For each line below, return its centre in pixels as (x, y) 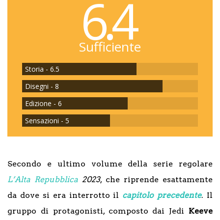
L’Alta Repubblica (43, 179)
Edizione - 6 (43, 103)
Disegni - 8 (42, 86)
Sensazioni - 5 (47, 121)
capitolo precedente (162, 195)
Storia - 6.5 (42, 69)
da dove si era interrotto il (65, 195)
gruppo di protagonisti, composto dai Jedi (98, 211)
